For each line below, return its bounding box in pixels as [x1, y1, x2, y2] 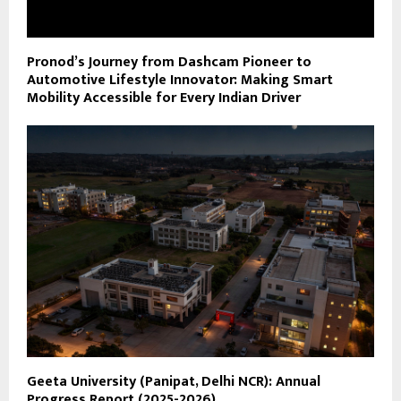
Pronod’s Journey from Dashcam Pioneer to [27, 49, 311, 74]
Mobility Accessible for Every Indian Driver [27, 85, 301, 110]
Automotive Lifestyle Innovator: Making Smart [27, 67, 333, 92]
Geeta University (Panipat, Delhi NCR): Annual [27, 369, 320, 394]
